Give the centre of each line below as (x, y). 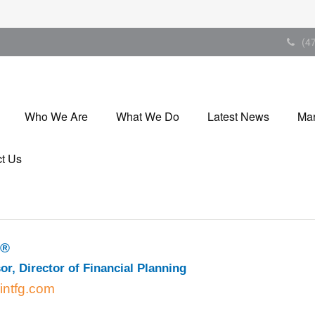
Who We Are (56, 116)
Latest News (238, 116)
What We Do (147, 116)
